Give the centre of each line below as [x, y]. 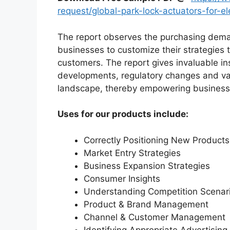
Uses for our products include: [123, 114]
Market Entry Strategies [132, 153]
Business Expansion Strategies [147, 166]
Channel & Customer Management [155, 217]
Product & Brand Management [146, 204]
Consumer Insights [122, 178]
